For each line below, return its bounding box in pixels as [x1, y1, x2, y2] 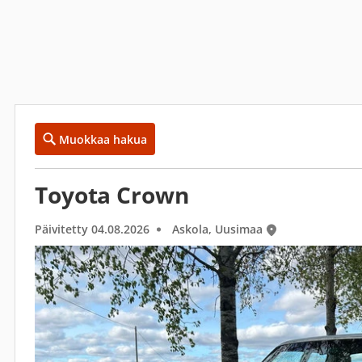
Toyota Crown [35, 179, 189, 210]
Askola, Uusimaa [172, 221, 263, 237]
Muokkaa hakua [59, 131, 147, 147]
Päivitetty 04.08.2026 [35, 221, 149, 237]
